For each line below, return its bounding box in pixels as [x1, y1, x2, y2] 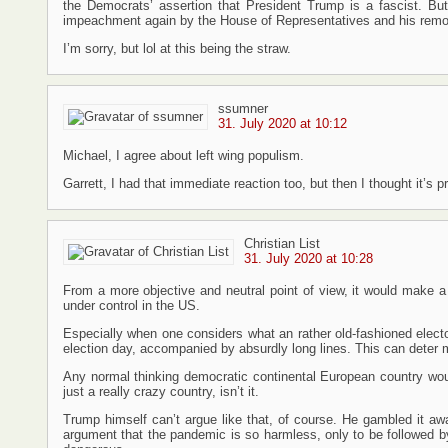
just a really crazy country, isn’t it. [63, 384, 259, 399]
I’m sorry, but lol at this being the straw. [63, 41, 291, 56]
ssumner [218, 101, 268, 116]
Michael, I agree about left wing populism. [63, 148, 304, 163]
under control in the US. [63, 298, 200, 313]
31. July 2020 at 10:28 [244, 251, 373, 266]
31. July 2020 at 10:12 [218, 116, 347, 131]
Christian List [244, 236, 320, 251]
